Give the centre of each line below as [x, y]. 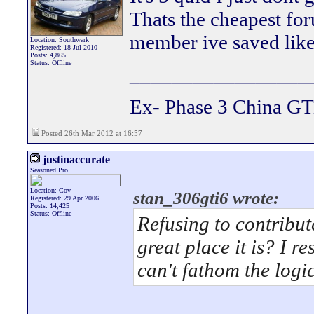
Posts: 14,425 [50, 206]
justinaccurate [75, 159]
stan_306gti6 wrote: [206, 198]
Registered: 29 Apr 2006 [64, 198]
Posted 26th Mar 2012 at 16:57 [91, 133]
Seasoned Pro [49, 170]
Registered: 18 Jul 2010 [64, 47]
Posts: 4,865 [48, 55]
